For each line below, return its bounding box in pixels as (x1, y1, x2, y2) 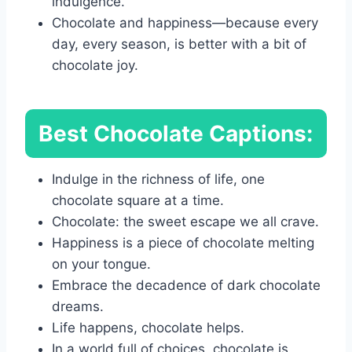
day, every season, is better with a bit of (52, 35, 306, 52)
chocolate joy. (52, 57, 138, 73)
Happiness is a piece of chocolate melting (52, 234, 314, 251)
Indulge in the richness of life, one (52, 170, 265, 187)
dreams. (52, 298, 104, 314)
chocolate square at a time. (52, 192, 224, 208)
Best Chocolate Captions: (33, 119, 313, 147)
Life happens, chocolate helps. (52, 319, 244, 335)
